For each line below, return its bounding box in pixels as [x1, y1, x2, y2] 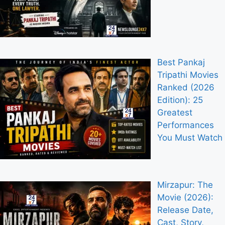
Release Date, [157, 204, 213, 215]
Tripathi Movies [157, 70, 218, 80]
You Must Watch [157, 133, 222, 143]
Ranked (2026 [157, 82, 214, 93]
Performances [157, 120, 214, 131]
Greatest [157, 107, 192, 118]
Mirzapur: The [157, 179, 213, 190]
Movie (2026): [157, 192, 213, 202]
